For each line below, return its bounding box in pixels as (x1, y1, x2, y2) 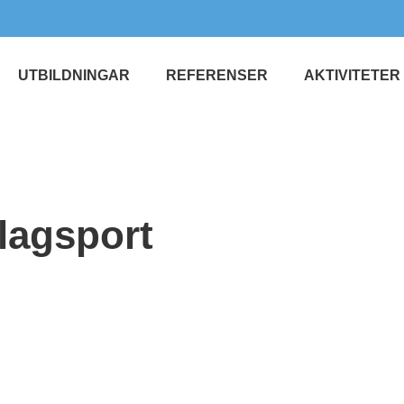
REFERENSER (166, 68, 269, 83)
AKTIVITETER (304, 68, 401, 83)
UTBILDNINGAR (18, 68, 131, 83)
